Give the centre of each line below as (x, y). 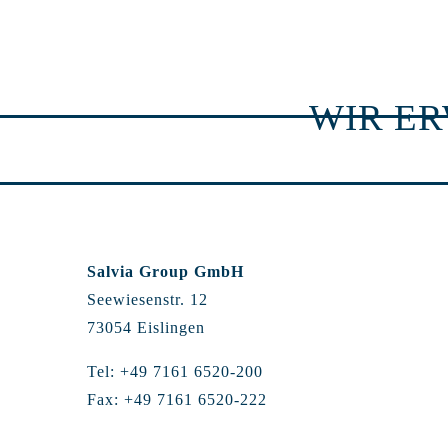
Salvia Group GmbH (165, 271)
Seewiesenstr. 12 (147, 299)
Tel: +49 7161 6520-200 (175, 371)
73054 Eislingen (146, 327)
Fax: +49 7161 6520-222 (177, 399)
